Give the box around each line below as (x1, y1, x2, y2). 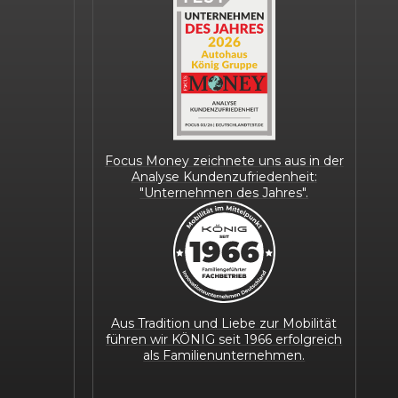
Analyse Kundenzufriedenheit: (131, 168, 317, 185)
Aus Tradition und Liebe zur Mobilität (111, 314, 338, 331)
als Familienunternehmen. (143, 346, 306, 363)
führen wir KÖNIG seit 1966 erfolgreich (106, 330, 343, 347)
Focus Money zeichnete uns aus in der (104, 152, 344, 169)
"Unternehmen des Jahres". (139, 184, 309, 201)
